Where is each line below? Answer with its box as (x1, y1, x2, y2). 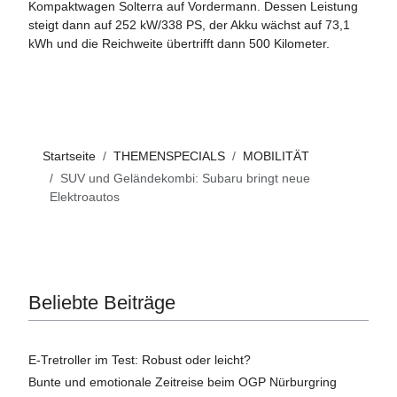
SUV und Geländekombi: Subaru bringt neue (60, 170, 310, 185)
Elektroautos (50, 189, 120, 204)
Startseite (43, 148, 96, 163)
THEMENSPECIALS (113, 148, 225, 163)
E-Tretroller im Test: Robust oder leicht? (28, 352, 251, 367)
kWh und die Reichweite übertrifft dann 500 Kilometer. (28, 35, 330, 51)
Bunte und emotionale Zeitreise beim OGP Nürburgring (28, 374, 337, 389)
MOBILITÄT (243, 148, 309, 163)
